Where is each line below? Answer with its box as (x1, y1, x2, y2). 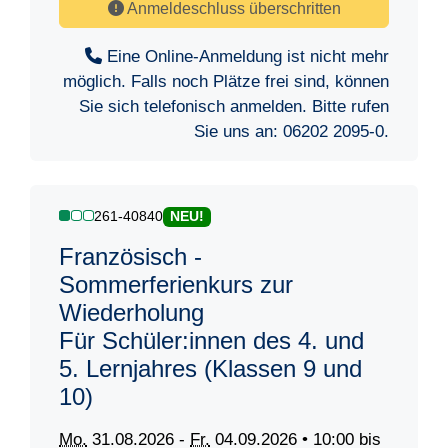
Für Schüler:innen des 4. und (59, 327, 364, 355)
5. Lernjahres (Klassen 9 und (59, 355, 362, 383)
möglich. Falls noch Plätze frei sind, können (63, 72, 389, 92)
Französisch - (59, 243, 202, 271)
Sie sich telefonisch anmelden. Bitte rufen (79, 97, 389, 117)
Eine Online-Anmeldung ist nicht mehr (102, 47, 389, 67)
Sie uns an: (194, 122, 283, 142)
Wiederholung (59, 299, 204, 327)
